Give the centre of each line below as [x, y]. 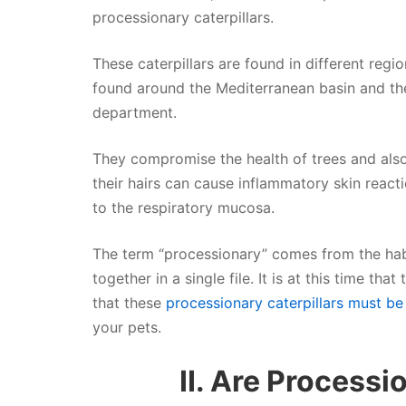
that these [129, 302]
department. [135, 112]
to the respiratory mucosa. [184, 207]
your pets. [127, 327]
